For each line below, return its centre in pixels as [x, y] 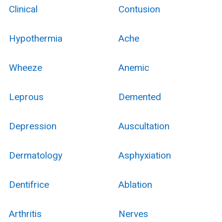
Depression [32, 126]
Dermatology [35, 155]
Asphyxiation [144, 155]
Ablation [135, 184]
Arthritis [25, 214]
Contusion [139, 9]
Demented [139, 97]
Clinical [23, 9]
